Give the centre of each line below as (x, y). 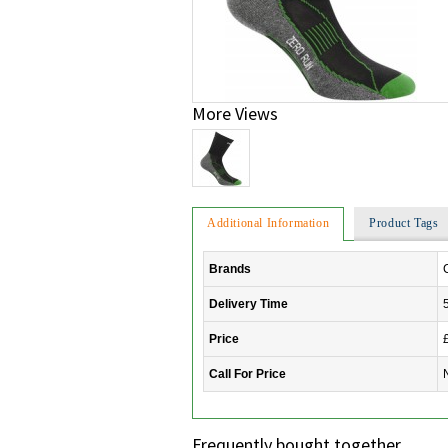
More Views (235, 114)
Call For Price (247, 374)
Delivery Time (248, 304)
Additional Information (268, 223)
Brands (230, 269)
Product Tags (404, 223)
